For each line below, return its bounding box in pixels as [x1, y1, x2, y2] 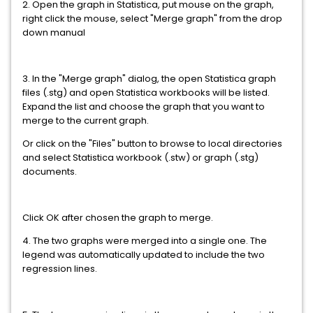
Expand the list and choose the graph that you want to [22, 100, 265, 113]
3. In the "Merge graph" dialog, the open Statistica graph [22, 72, 276, 85]
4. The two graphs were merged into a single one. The [22, 234, 267, 247]
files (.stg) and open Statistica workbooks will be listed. [22, 86, 270, 99]
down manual [22, 26, 85, 39]
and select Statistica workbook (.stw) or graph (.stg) [22, 151, 259, 164]
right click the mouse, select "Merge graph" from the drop [22, 12, 282, 25]
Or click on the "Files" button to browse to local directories [22, 137, 282, 150]
